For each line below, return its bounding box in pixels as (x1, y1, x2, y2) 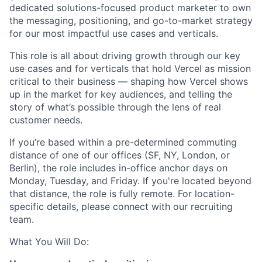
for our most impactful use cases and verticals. (9, 27, 218, 39)
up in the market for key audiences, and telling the (9, 88, 232, 100)
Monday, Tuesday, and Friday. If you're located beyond (9, 174, 251, 187)
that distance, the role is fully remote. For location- (9, 187, 235, 199)
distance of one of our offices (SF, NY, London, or (9, 149, 230, 161)
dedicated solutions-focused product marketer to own (9, 1, 251, 13)
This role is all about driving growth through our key (9, 49, 240, 61)
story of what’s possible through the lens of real (9, 101, 221, 113)
